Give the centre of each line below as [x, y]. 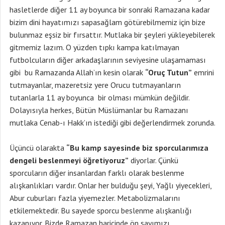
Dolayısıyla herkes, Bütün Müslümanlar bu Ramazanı [99, 110]
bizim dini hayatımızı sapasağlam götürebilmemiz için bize [107, 22]
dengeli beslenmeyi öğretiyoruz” [69, 160]
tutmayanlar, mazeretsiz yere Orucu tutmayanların [95, 85]
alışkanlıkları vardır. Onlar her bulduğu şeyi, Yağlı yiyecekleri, [110, 185]
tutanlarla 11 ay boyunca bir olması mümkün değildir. [99, 97]
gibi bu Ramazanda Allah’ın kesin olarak [77, 72]
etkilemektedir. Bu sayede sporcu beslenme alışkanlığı [101, 210]
